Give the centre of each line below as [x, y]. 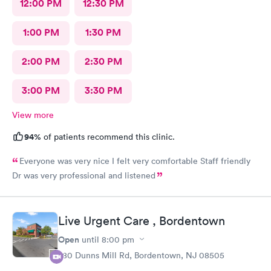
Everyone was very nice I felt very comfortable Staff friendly [135, 161]
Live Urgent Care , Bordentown [142, 220]
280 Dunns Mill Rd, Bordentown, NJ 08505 [141, 255]
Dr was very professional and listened [84, 175]
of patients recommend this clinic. [108, 137]
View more [33, 115]
